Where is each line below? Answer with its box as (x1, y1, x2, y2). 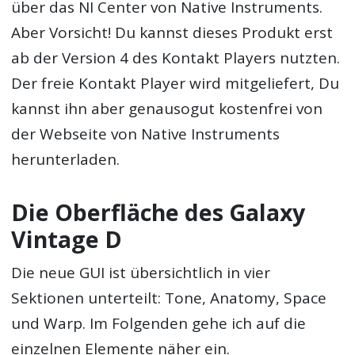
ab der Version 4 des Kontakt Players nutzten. (11, 47, 341, 68)
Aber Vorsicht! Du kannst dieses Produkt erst (11, 21, 334, 43)
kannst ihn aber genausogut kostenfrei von (11, 97, 323, 119)
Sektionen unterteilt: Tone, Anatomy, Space (11, 288, 327, 309)
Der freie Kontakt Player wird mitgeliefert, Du (11, 72, 340, 94)
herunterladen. (11, 148, 120, 170)
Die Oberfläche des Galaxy (11, 197, 306, 227)
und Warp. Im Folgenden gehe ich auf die (11, 313, 307, 334)
